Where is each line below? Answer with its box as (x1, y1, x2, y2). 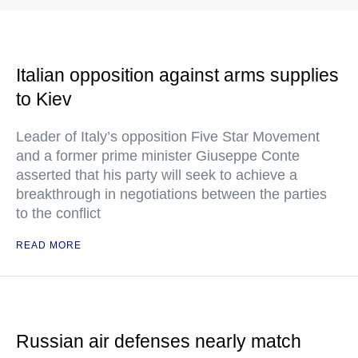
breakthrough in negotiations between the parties (16, 186, 327, 203)
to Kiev (16, 89, 72, 110)
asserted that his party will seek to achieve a (16, 167, 297, 184)
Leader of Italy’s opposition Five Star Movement (16, 129, 320, 145)
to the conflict (16, 205, 101, 222)
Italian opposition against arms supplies (16, 65, 339, 86)
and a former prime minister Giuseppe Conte (16, 148, 300, 165)
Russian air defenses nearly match (16, 331, 301, 352)
